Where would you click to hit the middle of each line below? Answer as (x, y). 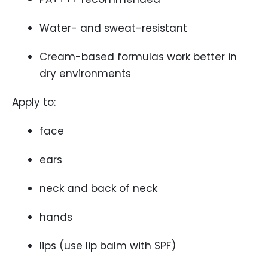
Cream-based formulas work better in (138, 57)
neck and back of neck (98, 188)
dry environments (85, 74)
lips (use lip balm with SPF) (108, 246)
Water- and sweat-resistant (113, 28)
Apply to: (34, 102)
